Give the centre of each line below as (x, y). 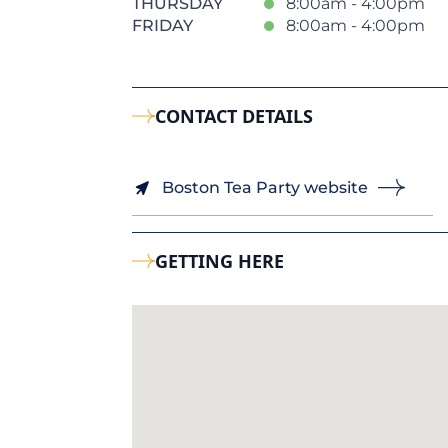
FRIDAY (162, 25)
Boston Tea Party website (265, 187)
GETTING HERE (220, 261)
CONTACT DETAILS (234, 116)
